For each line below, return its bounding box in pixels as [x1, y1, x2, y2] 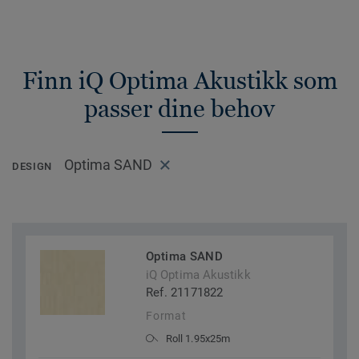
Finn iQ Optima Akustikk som [22, 67, 337, 95]
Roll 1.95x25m [166, 333, 230, 345]
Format [146, 309, 187, 323]
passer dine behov [84, 95, 275, 123]
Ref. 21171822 [146, 285, 224, 301]
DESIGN [12, 160, 52, 173]
